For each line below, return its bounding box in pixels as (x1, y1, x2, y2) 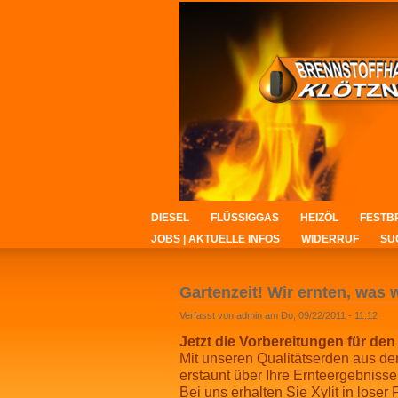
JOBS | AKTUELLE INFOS (151, 233, 280, 245)
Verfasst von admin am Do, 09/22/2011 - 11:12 (179, 310, 378, 321)
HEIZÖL (300, 211, 338, 224)
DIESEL (151, 211, 189, 224)
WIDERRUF (301, 233, 359, 245)
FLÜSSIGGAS (211, 211, 279, 224)
